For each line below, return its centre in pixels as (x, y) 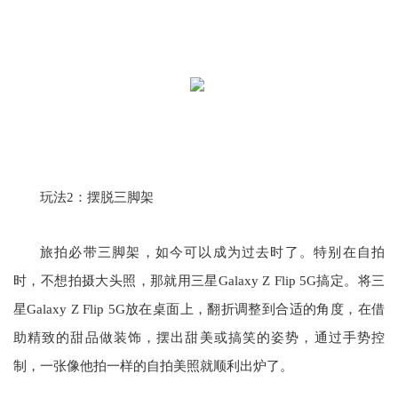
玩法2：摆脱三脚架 (97, 197)
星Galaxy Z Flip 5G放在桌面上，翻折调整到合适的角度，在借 (199, 309)
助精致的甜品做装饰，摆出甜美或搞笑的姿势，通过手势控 (199, 338)
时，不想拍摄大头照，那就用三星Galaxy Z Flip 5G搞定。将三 (199, 281)
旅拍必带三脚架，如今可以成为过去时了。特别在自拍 (212, 252)
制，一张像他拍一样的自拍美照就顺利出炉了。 (153, 366)
